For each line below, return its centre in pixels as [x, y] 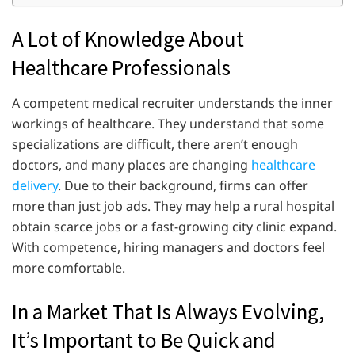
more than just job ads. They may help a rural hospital [173, 206]
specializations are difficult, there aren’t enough [155, 144]
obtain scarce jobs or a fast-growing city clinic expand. [174, 226]
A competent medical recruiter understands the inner [172, 103]
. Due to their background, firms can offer [183, 185]
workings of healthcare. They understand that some [168, 123]
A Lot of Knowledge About [128, 38]
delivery [35, 185]
